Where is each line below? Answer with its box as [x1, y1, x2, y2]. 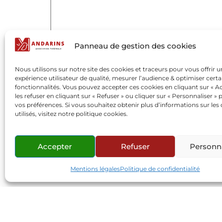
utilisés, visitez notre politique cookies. [15, 110, 129, 117]
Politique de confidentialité [120, 165, 200, 172]
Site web [51, 188, 85, 198]
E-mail [51, 148, 78, 158]
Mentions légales [70, 165, 120, 172]
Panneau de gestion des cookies [74, 41, 196, 51]
